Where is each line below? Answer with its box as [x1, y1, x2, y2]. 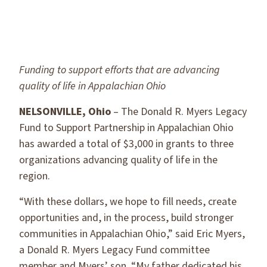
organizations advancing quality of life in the [19, 153, 218, 167]
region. [19, 169, 50, 184]
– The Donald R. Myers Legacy [111, 104, 247, 119]
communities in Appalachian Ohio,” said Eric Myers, [19, 226, 245, 241]
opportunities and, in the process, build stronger [19, 210, 234, 225]
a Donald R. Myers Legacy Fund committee [19, 243, 210, 257]
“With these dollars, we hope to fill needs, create [19, 194, 237, 209]
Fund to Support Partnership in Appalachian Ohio [19, 120, 234, 135]
